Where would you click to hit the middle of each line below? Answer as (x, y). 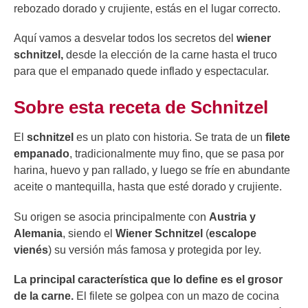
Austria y (232, 217)
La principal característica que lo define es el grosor (148, 279)
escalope (233, 233)
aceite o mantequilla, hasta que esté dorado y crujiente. (149, 187)
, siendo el (89, 233)
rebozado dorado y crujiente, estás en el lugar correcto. (148, 9)
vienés (31, 250)
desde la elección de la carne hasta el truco (170, 55)
